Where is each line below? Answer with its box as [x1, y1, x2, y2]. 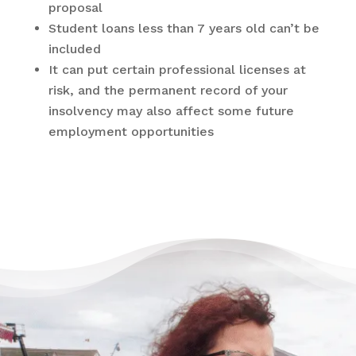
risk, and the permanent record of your [48, 83, 288, 98]
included [48, 41, 101, 56]
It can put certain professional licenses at [48, 62, 306, 77]
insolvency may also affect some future [48, 103, 294, 118]
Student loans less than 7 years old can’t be [48, 21, 319, 36]
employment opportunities [48, 124, 214, 139]
